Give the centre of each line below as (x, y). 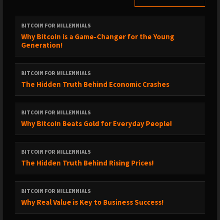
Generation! (42, 45)
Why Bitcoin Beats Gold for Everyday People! (96, 124)
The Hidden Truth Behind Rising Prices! (87, 163)
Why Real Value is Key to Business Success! (92, 202)
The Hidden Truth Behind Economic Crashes (95, 84)
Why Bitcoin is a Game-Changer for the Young (98, 37)
